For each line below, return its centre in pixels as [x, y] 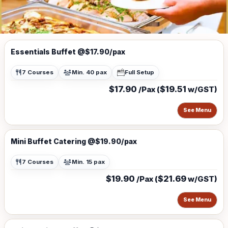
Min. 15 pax [88, 162]
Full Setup [139, 72]
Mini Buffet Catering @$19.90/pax [74, 141]
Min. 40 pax [89, 72]
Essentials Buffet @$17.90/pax [68, 52]
